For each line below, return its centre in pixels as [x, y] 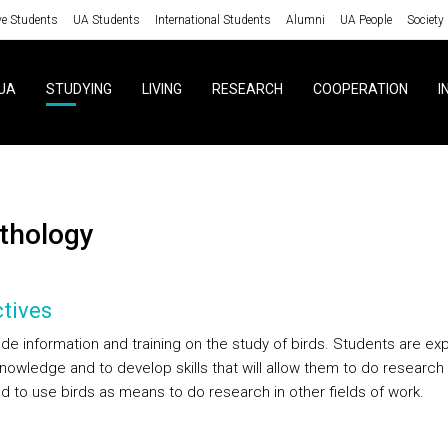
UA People [365, 19]
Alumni [305, 19]
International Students [212, 19]
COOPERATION [360, 89]
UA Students [106, 19]
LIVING [161, 89]
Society [425, 19]
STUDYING [78, 89]
